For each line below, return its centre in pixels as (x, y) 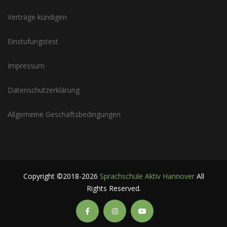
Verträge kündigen (37, 17)
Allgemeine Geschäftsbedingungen (64, 115)
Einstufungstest (33, 42)
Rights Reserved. (113, 188)
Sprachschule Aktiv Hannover (147, 176)
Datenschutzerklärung (44, 90)
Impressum (26, 66)
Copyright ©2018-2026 (61, 176)
